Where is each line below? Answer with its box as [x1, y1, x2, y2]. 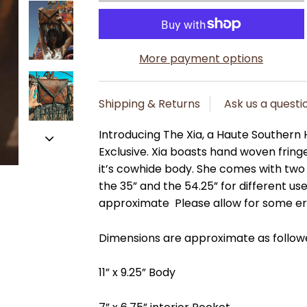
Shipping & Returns [98, 96, 200, 112]
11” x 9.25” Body [98, 265, 175, 281]
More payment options [139, 51, 264, 66]
